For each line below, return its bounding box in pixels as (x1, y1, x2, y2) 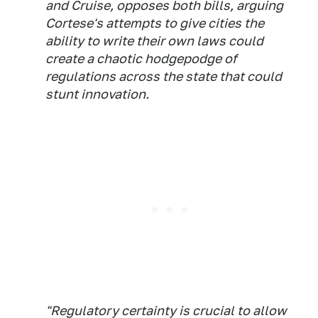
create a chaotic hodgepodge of (45, 51, 237, 67)
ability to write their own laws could (45, 33, 263, 49)
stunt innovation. (45, 87, 149, 102)
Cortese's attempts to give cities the (45, 16, 264, 31)
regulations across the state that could (45, 69, 282, 84)
